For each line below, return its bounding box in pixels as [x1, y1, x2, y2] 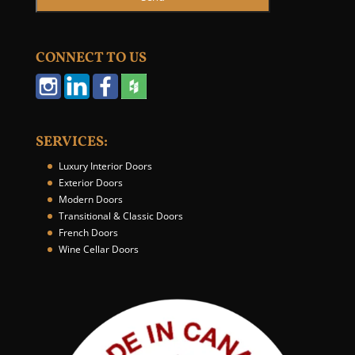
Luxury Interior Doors [58, 159, 152, 174]
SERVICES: [35, 132, 108, 153]
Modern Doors [58, 193, 123, 207]
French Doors [58, 226, 118, 240]
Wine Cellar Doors [58, 242, 139, 257]
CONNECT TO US [35, 48, 147, 69]
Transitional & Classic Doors [58, 209, 183, 223]
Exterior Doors [58, 176, 123, 190]
